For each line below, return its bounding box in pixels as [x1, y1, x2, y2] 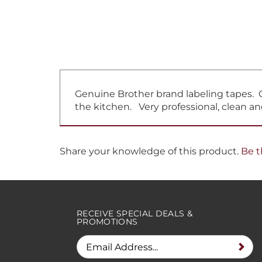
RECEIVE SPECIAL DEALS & [77, 208, 193, 219]
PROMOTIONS [77, 216, 138, 227]
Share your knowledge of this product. [60, 140, 241, 151]
